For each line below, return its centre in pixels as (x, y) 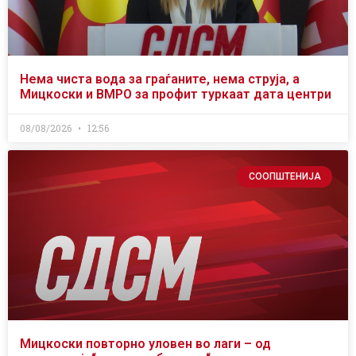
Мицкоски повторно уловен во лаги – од (145, 344)
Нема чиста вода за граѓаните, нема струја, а (160, 79)
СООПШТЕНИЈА (284, 177)
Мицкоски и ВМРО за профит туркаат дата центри (176, 95)
